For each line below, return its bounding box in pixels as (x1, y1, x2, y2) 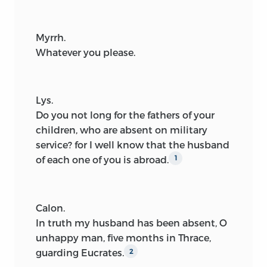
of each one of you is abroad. (36, 153, 169, 165)
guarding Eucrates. (36, 247, 124, 259)
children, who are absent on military (36, 123, 207, 135)
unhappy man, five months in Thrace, (36, 232, 211, 244)
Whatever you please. (36, 46, 135, 58)
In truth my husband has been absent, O (36, 217, 227, 229)
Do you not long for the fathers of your (36, 108, 215, 120)
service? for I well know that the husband (36, 138, 229, 150)
